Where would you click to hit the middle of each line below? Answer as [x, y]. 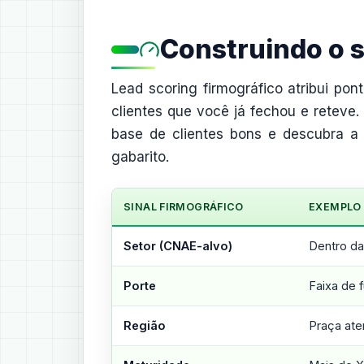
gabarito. [140, 157]
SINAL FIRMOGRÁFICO [184, 207]
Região [145, 325]
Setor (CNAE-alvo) [178, 246]
